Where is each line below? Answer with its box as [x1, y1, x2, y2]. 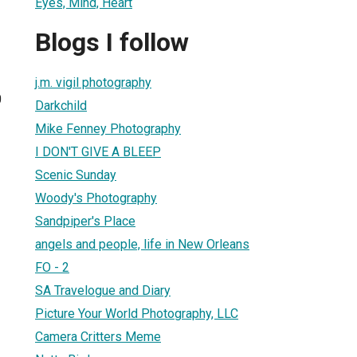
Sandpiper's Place [35, 213, 135, 229]
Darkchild [35, 97, 87, 113]
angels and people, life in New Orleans [35, 236, 249, 252]
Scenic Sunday [35, 167, 116, 182]
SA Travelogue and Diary [35, 282, 171, 298]
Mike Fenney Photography [35, 120, 181, 136]
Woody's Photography [35, 190, 157, 206]
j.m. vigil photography [35, 74, 151, 90]
